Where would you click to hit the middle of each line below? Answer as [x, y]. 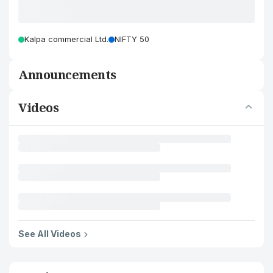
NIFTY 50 [132, 39]
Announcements [67, 75]
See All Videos [50, 234]
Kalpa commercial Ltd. [66, 39]
